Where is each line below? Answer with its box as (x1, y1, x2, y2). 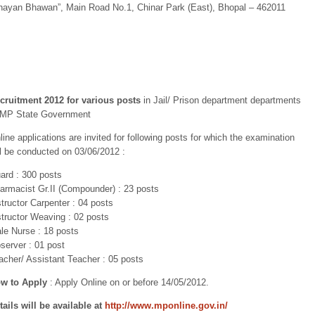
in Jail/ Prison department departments (141, 95, 301, 105)
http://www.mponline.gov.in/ (105, 300, 228, 311)
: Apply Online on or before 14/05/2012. (47, 277, 209, 288)
